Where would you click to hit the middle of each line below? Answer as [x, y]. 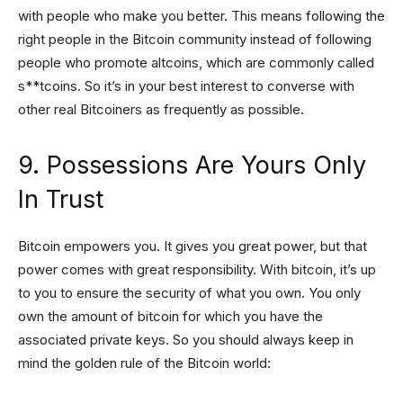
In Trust [61, 199]
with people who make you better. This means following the [201, 16]
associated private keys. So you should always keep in [186, 340]
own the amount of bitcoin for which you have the [170, 316]
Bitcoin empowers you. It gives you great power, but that [193, 246]
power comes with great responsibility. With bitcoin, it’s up [197, 269]
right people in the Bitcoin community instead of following [195, 39]
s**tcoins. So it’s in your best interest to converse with [186, 86]
